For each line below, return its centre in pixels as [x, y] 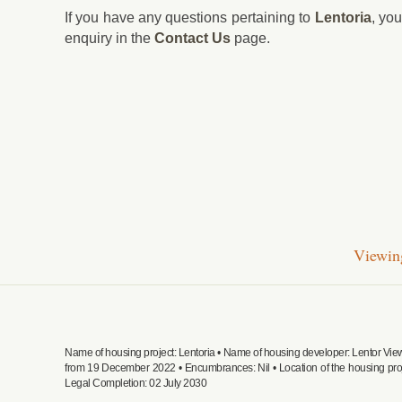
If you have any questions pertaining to [190, 17]
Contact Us [192, 38]
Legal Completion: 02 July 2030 [135, 384]
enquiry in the [109, 38]
